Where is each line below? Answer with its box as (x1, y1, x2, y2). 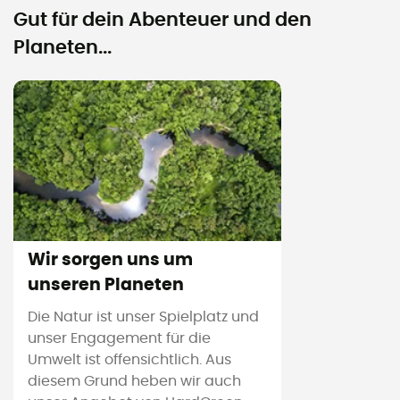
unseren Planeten (28, 277, 184, 295)
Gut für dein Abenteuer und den (13, 11, 312, 30)
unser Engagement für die (28, 331, 211, 346)
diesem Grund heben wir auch (28, 374, 241, 389)
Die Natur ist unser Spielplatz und (28, 310, 259, 325)
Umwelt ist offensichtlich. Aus (28, 353, 231, 368)
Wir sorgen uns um (28, 252, 193, 270)
